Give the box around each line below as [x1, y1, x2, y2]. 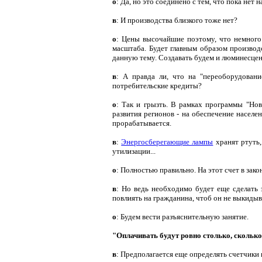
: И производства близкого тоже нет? [116, 15, 237, 25]
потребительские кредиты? [112, 81, 202, 90]
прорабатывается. [112, 118, 171, 127]
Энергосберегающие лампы [121, 137, 213, 146]
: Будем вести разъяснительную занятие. [116, 212, 249, 221]
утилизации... [112, 146, 156, 156]
